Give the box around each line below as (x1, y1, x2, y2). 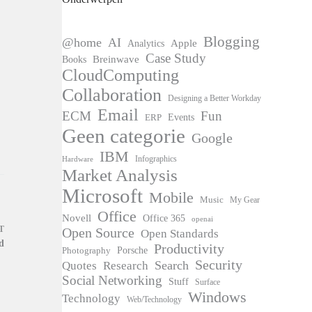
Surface (195, 276, 221, 287)
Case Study (146, 50, 207, 65)
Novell (62, 212, 92, 224)
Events (168, 111, 195, 123)
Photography (62, 244, 111, 256)
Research (103, 258, 149, 272)
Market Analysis (62, 165, 178, 185)
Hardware (62, 154, 94, 163)
